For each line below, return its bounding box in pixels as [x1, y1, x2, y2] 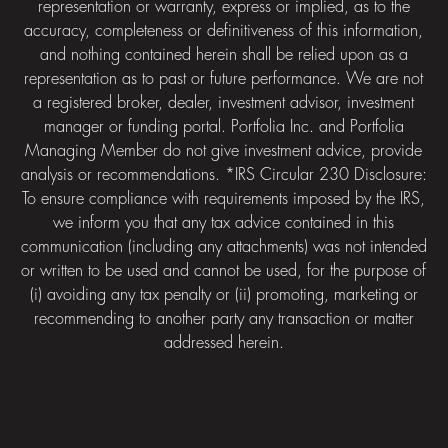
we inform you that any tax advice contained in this [53, 214, 395, 232]
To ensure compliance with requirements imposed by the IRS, [22, 190, 426, 208]
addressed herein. [163, 334, 284, 352]
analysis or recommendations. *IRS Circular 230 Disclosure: [20, 166, 427, 184]
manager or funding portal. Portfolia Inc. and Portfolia [43, 118, 404, 136]
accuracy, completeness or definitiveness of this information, [24, 22, 424, 40]
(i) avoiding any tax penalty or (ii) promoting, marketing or [29, 286, 418, 304]
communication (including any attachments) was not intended [20, 238, 427, 256]
